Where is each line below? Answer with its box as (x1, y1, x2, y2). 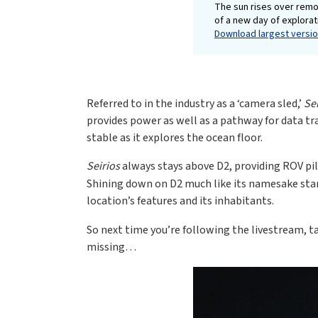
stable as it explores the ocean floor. (87, 130, 263, 146)
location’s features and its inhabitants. (87, 193, 274, 209)
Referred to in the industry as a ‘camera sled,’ (87, 96, 304, 112)
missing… (87, 238, 136, 255)
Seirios (87, 158, 120, 175)
